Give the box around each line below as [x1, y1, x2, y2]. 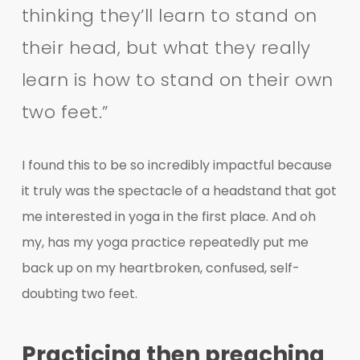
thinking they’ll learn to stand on [21, 2, 317, 28]
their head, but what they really [21, 35, 311, 60]
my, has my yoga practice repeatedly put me [21, 232, 309, 252]
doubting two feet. [21, 284, 137, 303]
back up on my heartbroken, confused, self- [21, 258, 300, 277]
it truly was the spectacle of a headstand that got [21, 181, 337, 200]
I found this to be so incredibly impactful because [21, 155, 332, 174]
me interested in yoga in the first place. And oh [21, 207, 316, 226]
